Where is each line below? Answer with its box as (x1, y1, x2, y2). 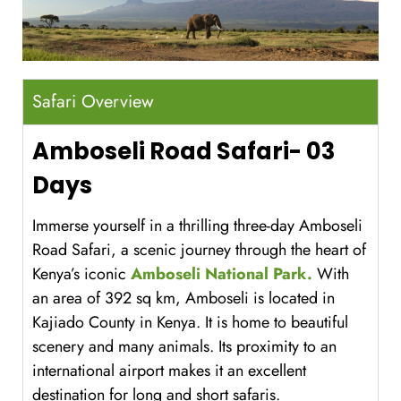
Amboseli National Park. (131, 262, 312, 286)
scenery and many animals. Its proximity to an (32, 335, 337, 359)
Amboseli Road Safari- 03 (32, 134, 335, 167)
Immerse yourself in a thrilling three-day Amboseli (32, 214, 363, 238)
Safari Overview (32, 88, 154, 115)
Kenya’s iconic (32, 262, 131, 286)
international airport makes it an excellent (32, 359, 306, 383)
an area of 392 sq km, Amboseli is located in (32, 286, 335, 311)
